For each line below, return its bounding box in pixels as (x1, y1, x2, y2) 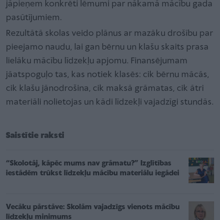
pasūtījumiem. (6, 13, 62, 23)
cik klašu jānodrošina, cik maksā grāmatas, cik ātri (6, 83, 204, 93)
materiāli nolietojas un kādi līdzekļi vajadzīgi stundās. (6, 97, 214, 107)
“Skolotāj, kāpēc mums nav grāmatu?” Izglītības (6, 159, 171, 167)
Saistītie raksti (6, 131, 64, 140)
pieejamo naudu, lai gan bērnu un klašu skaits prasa (6, 42, 209, 52)
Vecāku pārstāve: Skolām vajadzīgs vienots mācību (6, 203, 180, 211)
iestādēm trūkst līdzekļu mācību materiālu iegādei (6, 169, 179, 177)
